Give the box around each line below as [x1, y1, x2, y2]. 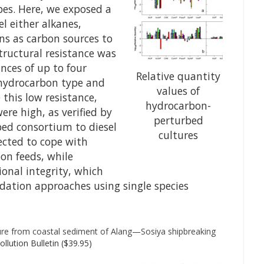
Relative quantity [136, 69, 221, 84]
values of [157, 84, 200, 98]
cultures [159, 128, 199, 143]
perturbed [153, 113, 203, 128]
